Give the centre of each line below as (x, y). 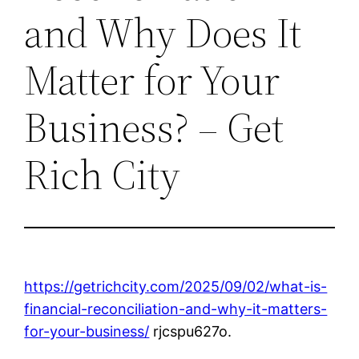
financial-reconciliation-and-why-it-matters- (176, 309)
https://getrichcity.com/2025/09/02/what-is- (176, 286)
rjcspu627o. (191, 331)
